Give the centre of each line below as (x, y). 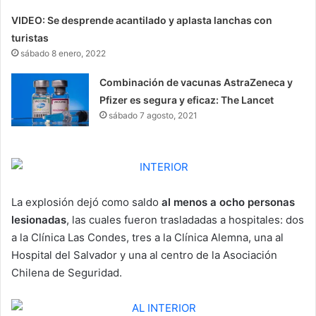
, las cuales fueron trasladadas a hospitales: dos (185, 220)
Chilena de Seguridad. (67, 273)
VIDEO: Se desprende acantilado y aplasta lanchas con (142, 20)
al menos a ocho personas (228, 202)
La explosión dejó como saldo (86, 202)
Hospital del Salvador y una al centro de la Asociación (144, 255)
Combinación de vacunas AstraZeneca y (196, 83)
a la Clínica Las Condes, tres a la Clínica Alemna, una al (147, 238)
